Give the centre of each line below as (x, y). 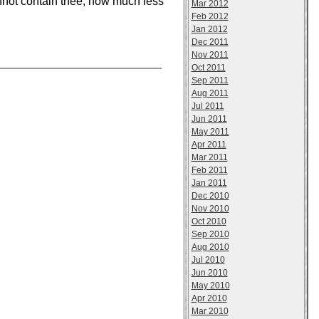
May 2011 (210, 132)
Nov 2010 (210, 209)
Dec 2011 (210, 42)
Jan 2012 (209, 29)
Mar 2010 (210, 311)
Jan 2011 (209, 183)
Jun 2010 (209, 273)
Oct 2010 (209, 221)
